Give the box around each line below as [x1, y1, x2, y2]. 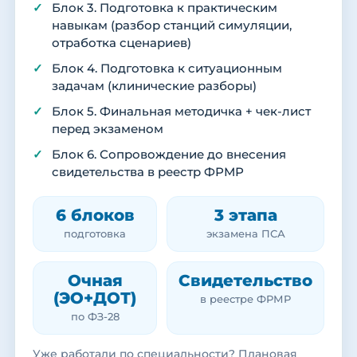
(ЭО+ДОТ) [53, 287, 136, 308]
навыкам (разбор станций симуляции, [52, 18, 292, 33]
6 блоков [55, 204, 135, 225]
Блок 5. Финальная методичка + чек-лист [52, 104, 311, 119]
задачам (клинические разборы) [52, 78, 257, 93]
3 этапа [214, 204, 277, 225]
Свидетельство [178, 269, 312, 290]
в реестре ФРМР [200, 292, 291, 305]
